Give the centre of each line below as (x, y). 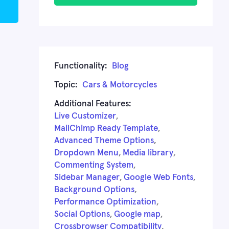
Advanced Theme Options (104, 141)
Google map (137, 214)
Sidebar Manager (87, 177)
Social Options (82, 214)
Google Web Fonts (158, 177)
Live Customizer (85, 116)
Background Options (94, 190)
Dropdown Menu (86, 153)
